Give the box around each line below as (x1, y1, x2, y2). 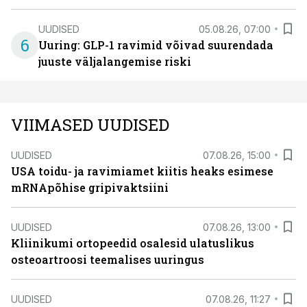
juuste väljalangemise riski (38, 54, 191, 69)
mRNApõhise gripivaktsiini (11, 180, 169, 195)
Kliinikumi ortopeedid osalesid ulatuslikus (11, 236, 254, 250)
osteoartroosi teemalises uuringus (11, 252, 204, 267)
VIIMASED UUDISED (11, 114, 169, 136)
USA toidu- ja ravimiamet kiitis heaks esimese (11, 164, 273, 178)
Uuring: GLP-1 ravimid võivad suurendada (38, 38, 273, 52)
